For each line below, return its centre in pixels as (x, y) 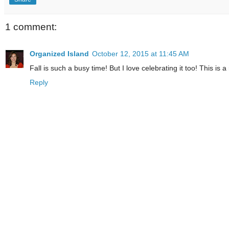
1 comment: (31, 27)
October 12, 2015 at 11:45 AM (141, 53)
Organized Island (59, 53)
